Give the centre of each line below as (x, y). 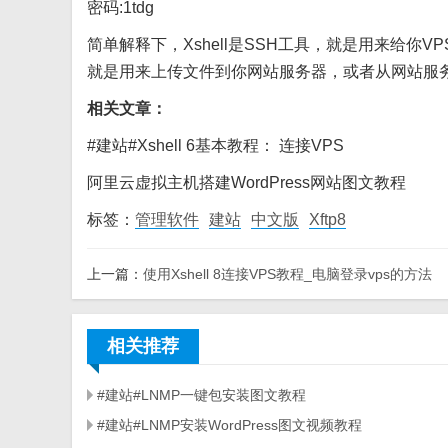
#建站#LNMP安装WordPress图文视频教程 (229, 425)
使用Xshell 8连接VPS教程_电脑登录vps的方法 (287, 274)
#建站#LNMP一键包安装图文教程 (201, 395)
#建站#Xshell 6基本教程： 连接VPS (215, 146)
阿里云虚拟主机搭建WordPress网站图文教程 (246, 183)
